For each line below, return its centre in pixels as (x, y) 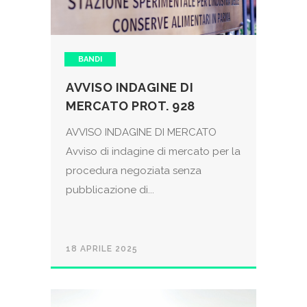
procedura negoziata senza (134, 171)
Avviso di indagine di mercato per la (153, 152)
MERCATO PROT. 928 (131, 106)
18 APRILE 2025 (102, 249)
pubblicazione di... (110, 190)
